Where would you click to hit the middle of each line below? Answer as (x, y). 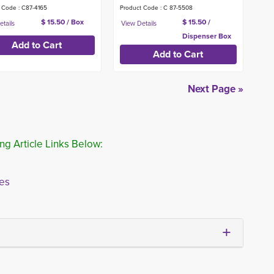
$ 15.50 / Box (62, 22)
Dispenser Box (207, 36)
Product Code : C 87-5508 (156, 8)
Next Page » (216, 89)
